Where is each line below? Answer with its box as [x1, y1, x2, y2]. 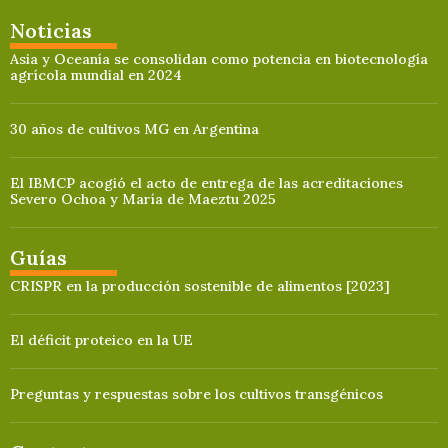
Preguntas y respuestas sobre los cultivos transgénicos [10, 384, 383, 403]
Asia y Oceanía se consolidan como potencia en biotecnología [10, 49, 428, 68]
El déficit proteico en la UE [10, 330, 193, 349]
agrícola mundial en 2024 [10, 65, 182, 84]
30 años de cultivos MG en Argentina [10, 119, 259, 138]
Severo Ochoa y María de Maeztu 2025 [10, 189, 276, 208]
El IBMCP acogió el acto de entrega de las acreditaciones [10, 173, 403, 192]
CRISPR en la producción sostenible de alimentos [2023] [10, 276, 390, 295]
